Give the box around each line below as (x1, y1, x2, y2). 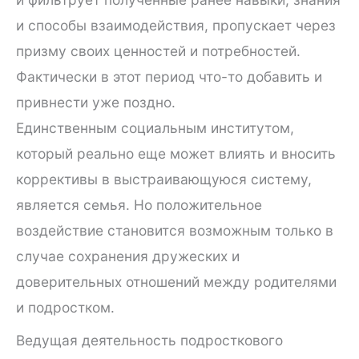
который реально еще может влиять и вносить (16, 145, 336, 163)
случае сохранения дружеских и (16, 248, 240, 265)
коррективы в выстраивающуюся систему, (16, 171, 312, 188)
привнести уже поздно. (16, 94, 175, 111)
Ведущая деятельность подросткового (16, 331, 283, 349)
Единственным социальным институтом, (16, 119, 294, 137)
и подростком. (16, 299, 115, 317)
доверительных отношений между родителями (16, 273, 337, 291)
